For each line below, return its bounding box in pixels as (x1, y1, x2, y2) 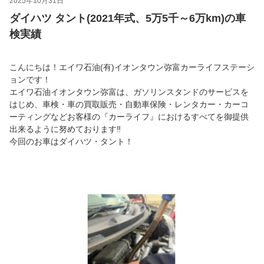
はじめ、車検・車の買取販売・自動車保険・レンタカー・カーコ (9, 99, 249, 109)
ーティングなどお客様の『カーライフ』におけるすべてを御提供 (9, 111, 249, 121)
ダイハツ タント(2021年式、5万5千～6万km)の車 (9, 12, 246, 24)
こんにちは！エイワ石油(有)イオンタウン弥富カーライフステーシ (9, 62, 255, 72)
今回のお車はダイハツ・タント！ (9, 136, 133, 146)
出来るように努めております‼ (9, 124, 121, 134)
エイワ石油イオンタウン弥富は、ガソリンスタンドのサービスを (9, 87, 249, 97)
